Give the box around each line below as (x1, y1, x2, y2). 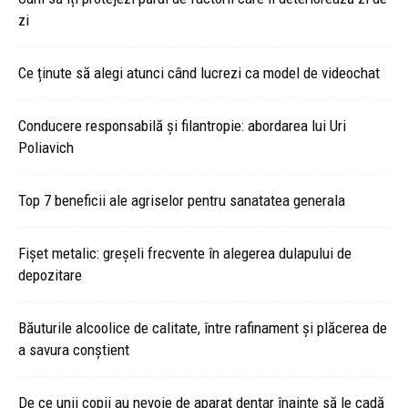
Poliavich (18, 138, 74, 157)
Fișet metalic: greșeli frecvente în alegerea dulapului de (18, 244, 352, 262)
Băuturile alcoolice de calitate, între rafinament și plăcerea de (18, 319, 387, 337)
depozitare (18, 266, 82, 284)
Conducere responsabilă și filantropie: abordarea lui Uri (18, 117, 346, 135)
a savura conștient (18, 341, 129, 359)
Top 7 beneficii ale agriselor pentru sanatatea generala (18, 191, 345, 209)
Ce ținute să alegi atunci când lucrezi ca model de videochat (18, 64, 380, 82)
